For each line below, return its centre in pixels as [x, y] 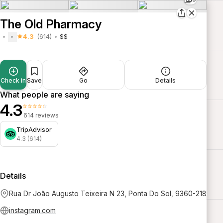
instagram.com [32, 210]
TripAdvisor [34, 129]
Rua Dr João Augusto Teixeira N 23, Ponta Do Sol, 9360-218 [108, 193]
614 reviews [41, 115]
